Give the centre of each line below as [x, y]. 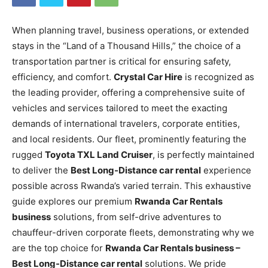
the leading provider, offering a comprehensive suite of [128, 93]
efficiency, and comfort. [63, 77]
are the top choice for [59, 248]
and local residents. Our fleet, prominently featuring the [129, 139]
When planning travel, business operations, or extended [130, 31]
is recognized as [218, 77]
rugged [28, 155]
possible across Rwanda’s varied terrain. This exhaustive [132, 186]
